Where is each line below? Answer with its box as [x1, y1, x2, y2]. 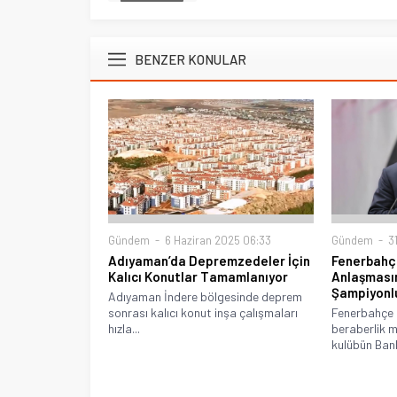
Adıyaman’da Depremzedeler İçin [108, 253, 310, 269]
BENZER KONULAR [135, 51, 246, 67]
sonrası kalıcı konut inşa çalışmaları [108, 305, 298, 321]
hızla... [108, 321, 140, 337]
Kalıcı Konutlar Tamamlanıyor [108, 269, 288, 285]
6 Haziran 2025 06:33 [162, 233, 271, 248]
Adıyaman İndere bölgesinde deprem [108, 289, 302, 305]
